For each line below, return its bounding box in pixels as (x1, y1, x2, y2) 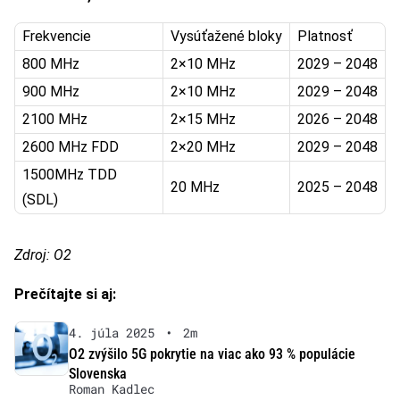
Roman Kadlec (68, 380, 154, 398)
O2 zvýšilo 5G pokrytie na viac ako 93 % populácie (68, 346, 355, 363)
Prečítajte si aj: (14, 286, 116, 304)
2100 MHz (22, 111, 91, 129)
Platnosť (297, 28, 353, 46)
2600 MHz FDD (22, 138, 122, 156)
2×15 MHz (171, 111, 243, 129)
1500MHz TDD (22, 166, 117, 184)
